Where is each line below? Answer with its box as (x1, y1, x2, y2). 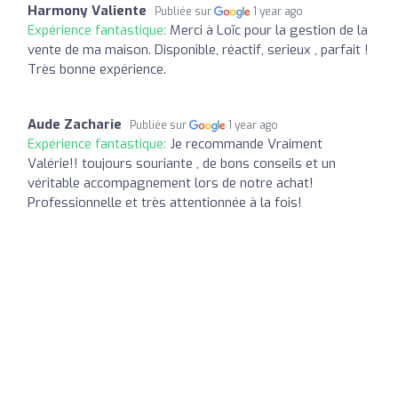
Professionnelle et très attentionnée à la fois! (28, 193, 302, 211)
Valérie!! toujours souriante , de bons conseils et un (28, 154, 336, 172)
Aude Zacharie (28, 115, 122, 133)
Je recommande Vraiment (170, 134, 322, 153)
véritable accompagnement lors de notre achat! (28, 173, 314, 192)
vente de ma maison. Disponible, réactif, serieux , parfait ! (28, 40, 369, 59)
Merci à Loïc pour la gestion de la (170, 20, 368, 39)
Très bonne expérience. (28, 60, 166, 78)
